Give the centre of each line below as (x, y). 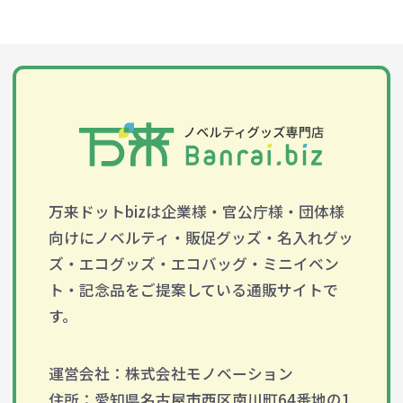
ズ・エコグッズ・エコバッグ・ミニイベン (193, 263)
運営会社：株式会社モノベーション (170, 374)
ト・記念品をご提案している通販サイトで (193, 289)
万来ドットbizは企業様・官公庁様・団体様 (196, 211)
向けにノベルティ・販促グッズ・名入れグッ (201, 237)
